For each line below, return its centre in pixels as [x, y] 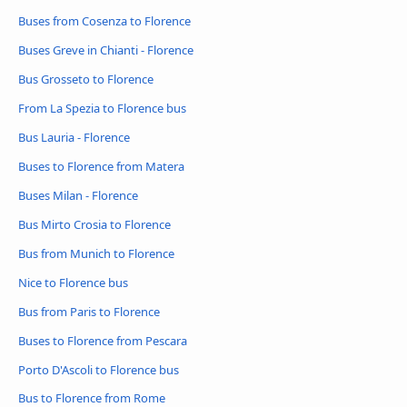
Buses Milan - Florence [78, 195]
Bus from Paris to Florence [89, 311]
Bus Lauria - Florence [74, 137]
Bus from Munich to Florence [96, 253]
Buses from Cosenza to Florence [104, 21]
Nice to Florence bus [73, 282]
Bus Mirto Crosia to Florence [94, 224]
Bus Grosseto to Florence [86, 79]
